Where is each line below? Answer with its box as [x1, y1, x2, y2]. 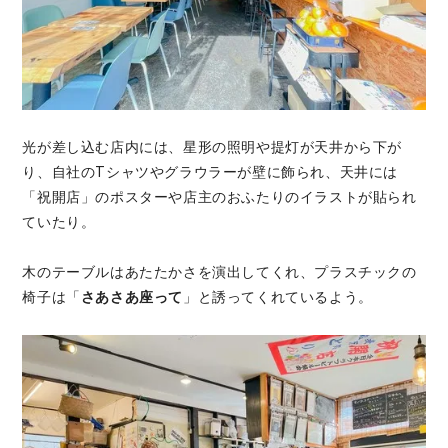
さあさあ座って [80, 289, 183, 306]
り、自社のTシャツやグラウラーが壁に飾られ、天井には [22, 164, 398, 181]
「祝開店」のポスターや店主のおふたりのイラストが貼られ [22, 189, 417, 206]
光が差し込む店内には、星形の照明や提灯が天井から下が [22, 139, 402, 156]
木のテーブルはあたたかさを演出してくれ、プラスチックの [22, 264, 417, 281]
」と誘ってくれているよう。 [183, 289, 373, 306]
